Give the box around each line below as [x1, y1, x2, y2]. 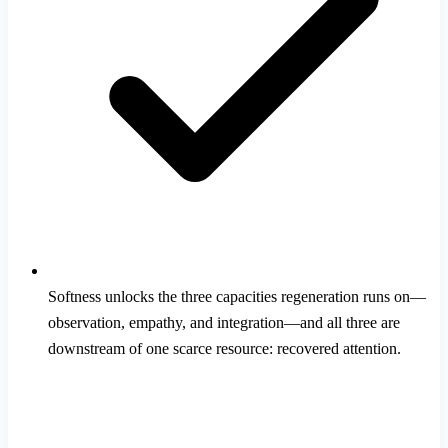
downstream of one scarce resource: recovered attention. [48, 340, 401, 358]
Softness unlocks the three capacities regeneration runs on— [48, 288, 426, 306]
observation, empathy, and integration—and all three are [48, 314, 400, 332]
